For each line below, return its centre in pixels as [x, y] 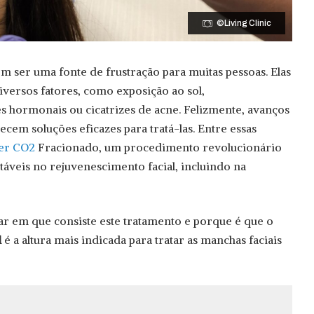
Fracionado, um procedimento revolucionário [158, 148]
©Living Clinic [244, 23]
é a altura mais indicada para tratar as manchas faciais [142, 240]
